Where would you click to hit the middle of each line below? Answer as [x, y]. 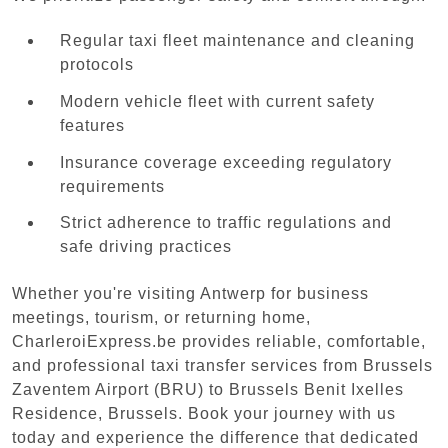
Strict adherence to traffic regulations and [226, 223]
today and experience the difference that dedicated [215, 437]
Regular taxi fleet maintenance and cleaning [237, 41]
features [92, 125]
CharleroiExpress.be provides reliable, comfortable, [219, 341]
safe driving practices [146, 247]
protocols [97, 65]
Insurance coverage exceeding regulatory [226, 162]
